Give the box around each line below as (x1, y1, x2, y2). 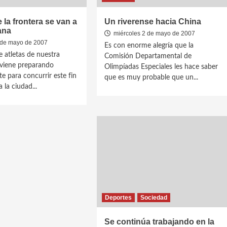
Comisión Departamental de (104, 53, 192, 60)
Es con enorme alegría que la (104, 42, 194, 49)
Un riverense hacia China (104, 17, 202, 26)
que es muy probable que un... (104, 74, 199, 81)
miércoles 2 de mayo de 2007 (112, 30, 196, 37)
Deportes (105, 194, 132, 201)
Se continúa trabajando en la (104, 217, 215, 226)
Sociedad (140, 194, 168, 201)
